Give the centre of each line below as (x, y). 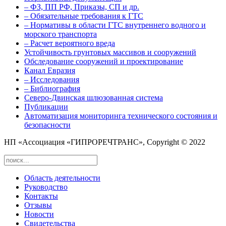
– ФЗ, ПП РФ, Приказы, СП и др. (82, 7)
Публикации (46, 107)
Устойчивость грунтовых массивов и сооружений (110, 52)
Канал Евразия (50, 71)
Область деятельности (62, 178)
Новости (39, 214)
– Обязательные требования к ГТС (84, 16)
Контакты (41, 196)
